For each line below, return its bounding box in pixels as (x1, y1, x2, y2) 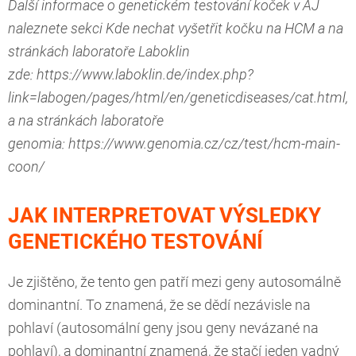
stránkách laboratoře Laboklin (8, 44, 190, 60)
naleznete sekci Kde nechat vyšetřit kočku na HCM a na (8, 21, 343, 37)
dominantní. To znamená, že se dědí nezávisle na (8, 297, 311, 314)
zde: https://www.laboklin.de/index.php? (8, 67, 253, 83)
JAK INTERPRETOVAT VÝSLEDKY (8, 203, 321, 228)
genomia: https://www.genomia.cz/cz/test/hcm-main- (8, 136, 340, 153)
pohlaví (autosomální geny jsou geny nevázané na (8, 320, 319, 337)
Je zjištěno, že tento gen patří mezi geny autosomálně (8, 274, 341, 291)
